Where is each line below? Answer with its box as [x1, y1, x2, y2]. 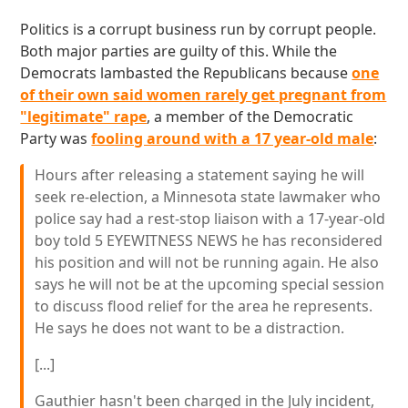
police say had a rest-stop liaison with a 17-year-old [35, 209, 386, 229]
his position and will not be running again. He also [35, 252, 380, 272]
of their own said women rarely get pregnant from [20, 85, 387, 105]
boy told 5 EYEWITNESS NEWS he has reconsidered [35, 230, 383, 250]
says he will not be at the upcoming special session [35, 274, 385, 294]
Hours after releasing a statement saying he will [35, 165, 365, 185]
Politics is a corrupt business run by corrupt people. [20, 19, 377, 39]
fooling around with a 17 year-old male [91, 128, 374, 148]
